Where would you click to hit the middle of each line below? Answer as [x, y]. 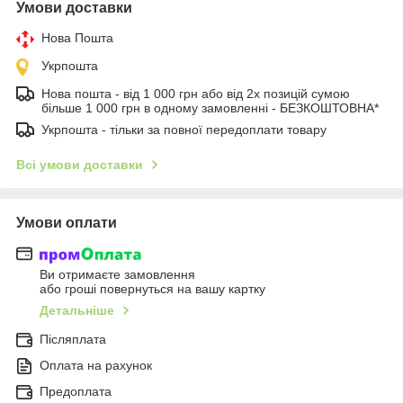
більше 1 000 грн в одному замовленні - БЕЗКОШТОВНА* [210, 107]
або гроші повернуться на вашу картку [152, 289]
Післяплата [73, 340]
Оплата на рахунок [96, 366]
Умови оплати [67, 222]
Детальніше [77, 311]
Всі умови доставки [80, 164]
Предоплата [76, 392]
